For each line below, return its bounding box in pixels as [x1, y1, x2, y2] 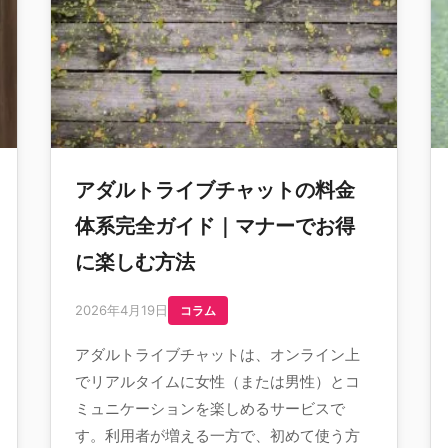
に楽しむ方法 [75, 250, 195, 274]
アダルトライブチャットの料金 [75, 178, 355, 202]
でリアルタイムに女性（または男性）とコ [75, 372, 360, 391]
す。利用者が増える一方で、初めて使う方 [75, 426, 360, 445]
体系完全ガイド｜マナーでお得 [75, 214, 355, 238]
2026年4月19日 [75, 302, 168, 318]
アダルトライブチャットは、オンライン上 [75, 345, 360, 364]
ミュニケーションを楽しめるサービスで [75, 399, 345, 418]
